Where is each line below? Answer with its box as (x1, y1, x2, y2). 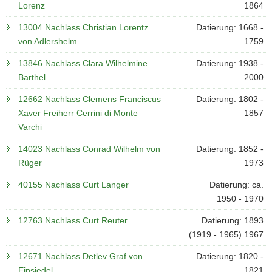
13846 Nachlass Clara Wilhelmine (18, 58, 148, 68)
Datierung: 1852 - (195, 144, 263, 154)
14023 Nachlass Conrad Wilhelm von (18, 144, 160, 154)
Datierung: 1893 (201, 216, 263, 225)
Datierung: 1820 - (195, 251, 263, 261)
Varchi (18, 122, 42, 132)
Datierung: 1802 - (195, 94, 263, 104)
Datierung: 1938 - (195, 58, 263, 68)
